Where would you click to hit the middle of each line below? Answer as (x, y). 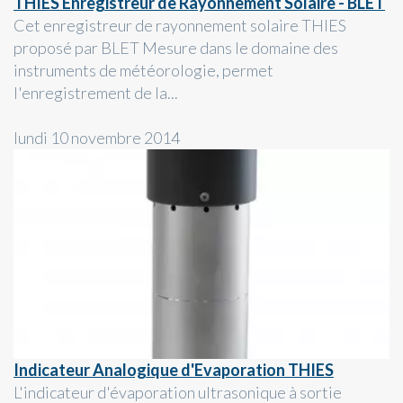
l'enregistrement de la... (96, 92)
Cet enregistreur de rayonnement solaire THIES (180, 25)
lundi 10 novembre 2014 (97, 137)
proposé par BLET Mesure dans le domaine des (176, 47)
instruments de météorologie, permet (143, 70)
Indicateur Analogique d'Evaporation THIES (174, 369)
